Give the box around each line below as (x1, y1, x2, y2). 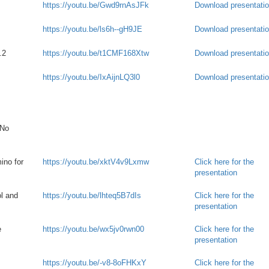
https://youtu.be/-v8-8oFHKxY (43, 258, 147, 267)
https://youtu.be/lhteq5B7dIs (43, 191, 141, 200)
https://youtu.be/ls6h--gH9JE (43, 25, 142, 34)
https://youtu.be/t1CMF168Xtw (43, 49, 149, 58)
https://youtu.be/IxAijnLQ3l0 (43, 73, 140, 82)
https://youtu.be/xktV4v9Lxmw (43, 157, 149, 166)
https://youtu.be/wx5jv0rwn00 (43, 225, 144, 234)
